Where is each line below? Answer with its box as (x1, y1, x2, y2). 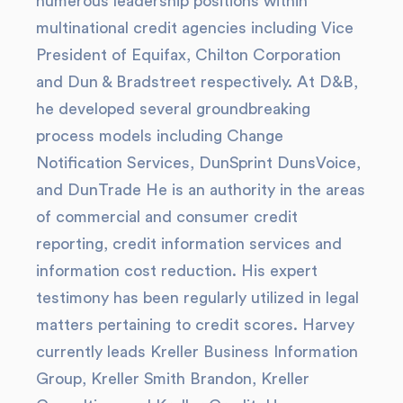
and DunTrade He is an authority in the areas (36, 182, 366, 198)
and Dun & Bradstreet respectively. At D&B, (36, 74, 359, 90)
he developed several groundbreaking (36, 101, 311, 117)
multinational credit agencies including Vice (36, 20, 354, 36)
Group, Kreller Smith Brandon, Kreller (36, 371, 310, 387)
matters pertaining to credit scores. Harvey (36, 317, 355, 333)
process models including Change (36, 128, 284, 144)
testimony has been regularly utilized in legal (36, 290, 360, 306)
